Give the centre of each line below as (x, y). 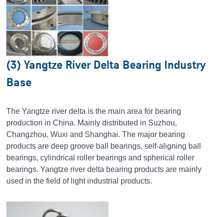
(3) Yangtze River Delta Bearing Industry (106, 65)
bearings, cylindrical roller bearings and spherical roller (101, 158)
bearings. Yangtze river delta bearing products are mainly (104, 170)
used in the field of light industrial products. (79, 181)
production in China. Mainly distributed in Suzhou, (92, 123)
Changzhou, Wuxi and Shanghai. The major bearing (96, 135)
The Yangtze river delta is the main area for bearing (94, 111)
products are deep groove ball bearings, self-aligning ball (104, 146)
